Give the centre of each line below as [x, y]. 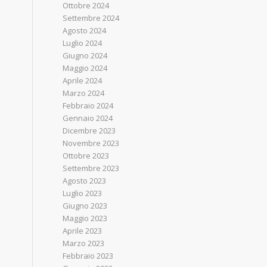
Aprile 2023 [83, 231]
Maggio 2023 [85, 218]
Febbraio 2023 [88, 256]
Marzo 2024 [84, 93]
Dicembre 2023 [89, 131]
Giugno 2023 [85, 206]
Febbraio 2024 [88, 105]
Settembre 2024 [91, 18]
